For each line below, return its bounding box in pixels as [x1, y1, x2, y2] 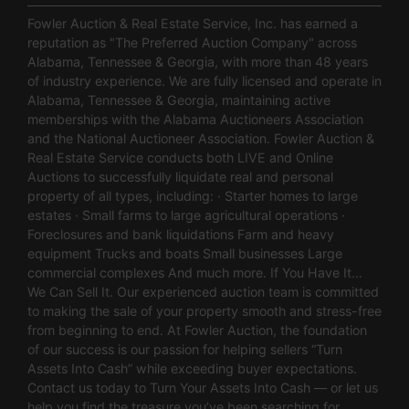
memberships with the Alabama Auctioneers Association [27, 110, 363, 127]
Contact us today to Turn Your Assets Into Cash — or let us [27, 379, 378, 395]
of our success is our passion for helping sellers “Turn [27, 341, 342, 357]
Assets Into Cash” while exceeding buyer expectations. [27, 360, 357, 376]
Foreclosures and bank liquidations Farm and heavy [27, 225, 334, 242]
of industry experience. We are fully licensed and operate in [27, 72, 382, 89]
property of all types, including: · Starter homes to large [27, 187, 358, 204]
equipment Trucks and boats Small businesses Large [27, 245, 342, 261]
